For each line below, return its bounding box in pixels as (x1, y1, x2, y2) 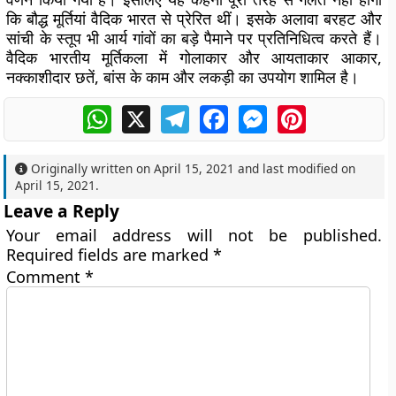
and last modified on (234, 160, 356, 177)
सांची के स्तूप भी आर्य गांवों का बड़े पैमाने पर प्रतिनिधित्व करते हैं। (6, 27, 382, 49)
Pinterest (305, 103, 367, 122)
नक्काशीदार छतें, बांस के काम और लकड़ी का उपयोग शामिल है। (6, 66, 360, 88)
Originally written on (27, 160, 155, 177)
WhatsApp (110, 103, 180, 122)
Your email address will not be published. (6, 225, 382, 246)
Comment (6, 266, 86, 287)
